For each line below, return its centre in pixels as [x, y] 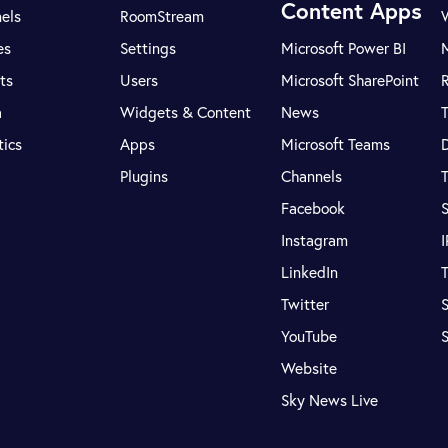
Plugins [144, 176]
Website [308, 368]
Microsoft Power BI [343, 48]
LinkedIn [309, 272]
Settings [148, 48]
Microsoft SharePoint [349, 80]
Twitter [304, 304]
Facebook [312, 208]
